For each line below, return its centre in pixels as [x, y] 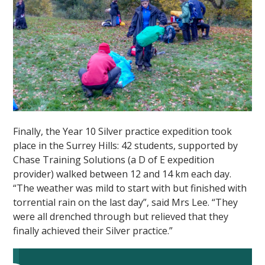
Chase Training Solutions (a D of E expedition [114, 160]
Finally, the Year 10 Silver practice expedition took [123, 132]
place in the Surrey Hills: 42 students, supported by [126, 146]
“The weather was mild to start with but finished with [130, 188]
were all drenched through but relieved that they [121, 217]
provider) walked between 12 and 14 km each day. [122, 174]
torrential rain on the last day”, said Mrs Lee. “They [126, 203]
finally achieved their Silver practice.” [93, 231]
